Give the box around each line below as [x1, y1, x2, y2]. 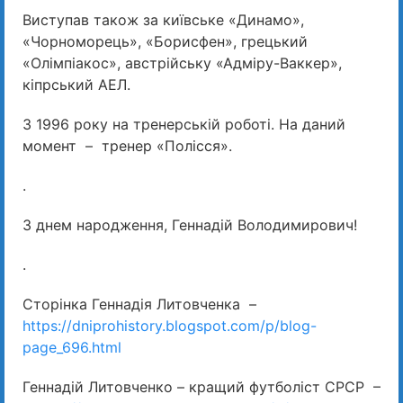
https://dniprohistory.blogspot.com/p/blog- [22, 317, 317, 336]
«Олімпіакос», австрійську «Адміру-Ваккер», [22, 54, 342, 73]
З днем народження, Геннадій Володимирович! [22, 216, 357, 235]
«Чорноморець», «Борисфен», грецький [22, 32, 308, 51]
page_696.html [22, 338, 121, 357]
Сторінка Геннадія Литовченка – [22, 295, 261, 314]
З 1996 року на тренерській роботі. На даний [22, 115, 345, 134]
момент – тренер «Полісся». [22, 137, 232, 156]
